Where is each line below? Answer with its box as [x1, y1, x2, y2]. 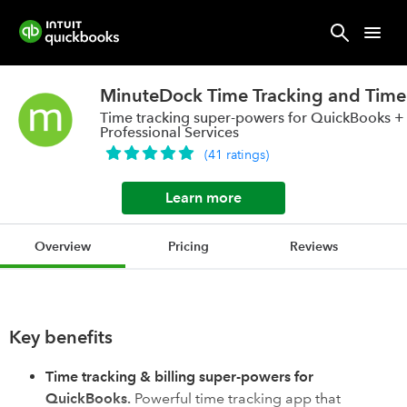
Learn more [165, 189, 242, 206]
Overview [35, 238, 91, 254]
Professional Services [100, 124, 239, 141]
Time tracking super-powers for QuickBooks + [100, 109, 404, 126]
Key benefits [9, 326, 113, 348]
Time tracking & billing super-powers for [45, 368, 313, 385]
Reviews [289, 238, 338, 254]
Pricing [167, 238, 209, 254]
